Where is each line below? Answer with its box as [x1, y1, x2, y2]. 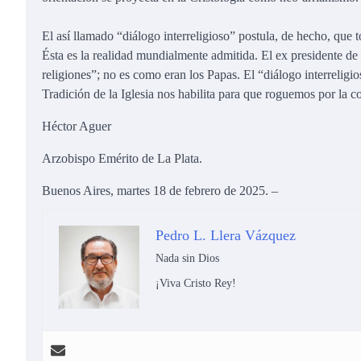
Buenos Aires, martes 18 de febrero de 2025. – [42, 184, 278, 198]
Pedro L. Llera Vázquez [156, 227, 296, 244]
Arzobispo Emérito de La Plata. [42, 151, 202, 166]
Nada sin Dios [156, 252, 219, 265]
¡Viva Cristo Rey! [156, 277, 236, 290]
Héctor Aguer [42, 119, 111, 134]
